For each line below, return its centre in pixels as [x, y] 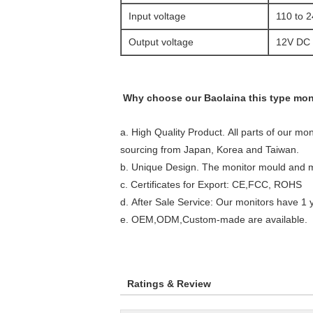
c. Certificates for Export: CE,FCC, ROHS [211, 184]
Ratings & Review [169, 284]
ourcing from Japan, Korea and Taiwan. [212, 150]
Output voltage [161, 42]
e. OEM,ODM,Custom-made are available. [214, 219]
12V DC [293, 42]
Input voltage [157, 16]
